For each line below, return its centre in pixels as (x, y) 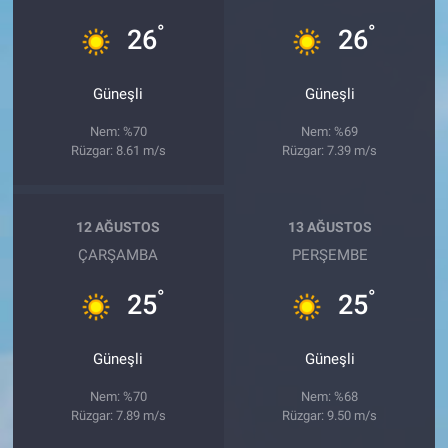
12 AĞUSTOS (118, 227)
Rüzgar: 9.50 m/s (330, 415)
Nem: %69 (330, 131)
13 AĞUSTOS (329, 227)
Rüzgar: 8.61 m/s (118, 150)
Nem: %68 (330, 396)
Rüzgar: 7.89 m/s (118, 415)
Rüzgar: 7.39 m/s (330, 150)
